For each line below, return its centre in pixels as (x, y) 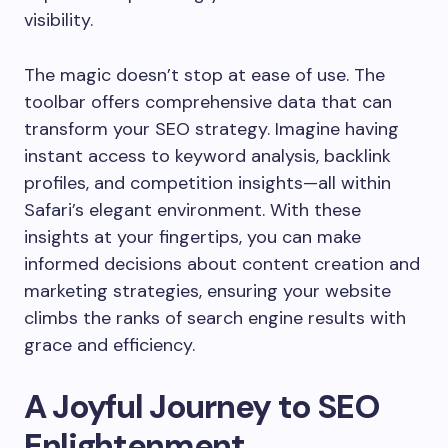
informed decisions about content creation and (222, 264)
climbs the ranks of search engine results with (215, 318)
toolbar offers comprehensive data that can (208, 102)
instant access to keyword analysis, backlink (207, 156)
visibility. (58, 20)
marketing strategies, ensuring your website (207, 291)
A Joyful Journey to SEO (201, 406)
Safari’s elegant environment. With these (192, 210)
